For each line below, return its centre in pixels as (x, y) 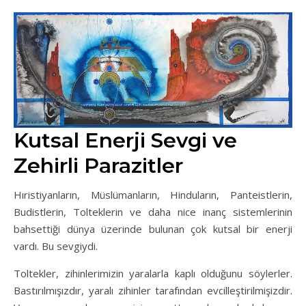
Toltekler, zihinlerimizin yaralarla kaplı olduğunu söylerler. (153, 273)
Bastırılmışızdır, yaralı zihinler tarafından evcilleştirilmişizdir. (153, 290)
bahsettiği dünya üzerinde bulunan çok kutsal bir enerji (153, 228)
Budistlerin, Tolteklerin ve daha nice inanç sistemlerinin (153, 211)
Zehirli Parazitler (98, 165)
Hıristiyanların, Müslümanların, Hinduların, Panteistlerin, (153, 194)
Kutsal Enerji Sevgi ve (125, 140)
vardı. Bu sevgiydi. (56, 246)
